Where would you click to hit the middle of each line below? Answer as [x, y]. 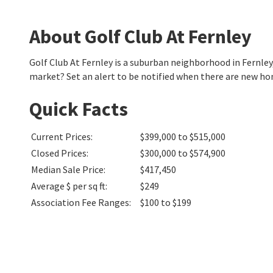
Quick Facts [79, 109]
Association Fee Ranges [80, 202]
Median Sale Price [67, 169]
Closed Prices [59, 153]
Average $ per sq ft [68, 186]
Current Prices [61, 136]
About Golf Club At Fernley [140, 37]
